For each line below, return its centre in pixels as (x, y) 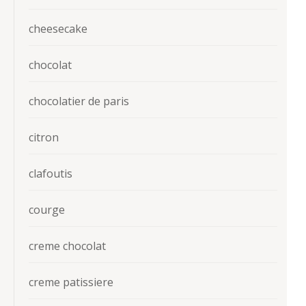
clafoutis (51, 174)
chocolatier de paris (79, 101)
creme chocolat (67, 246)
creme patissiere (71, 282)
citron (44, 138)
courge (47, 210)
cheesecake (58, 29)
